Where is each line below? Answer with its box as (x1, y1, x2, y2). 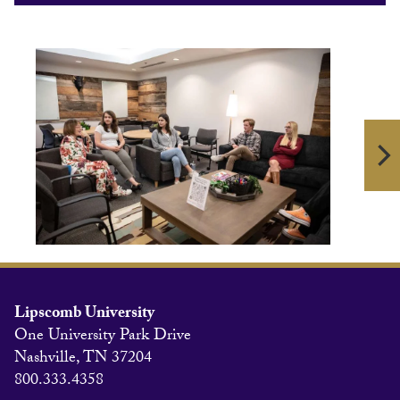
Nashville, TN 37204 (14, 345, 152, 373)
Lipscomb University (14, 300, 154, 329)
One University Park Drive (14, 322, 191, 351)
